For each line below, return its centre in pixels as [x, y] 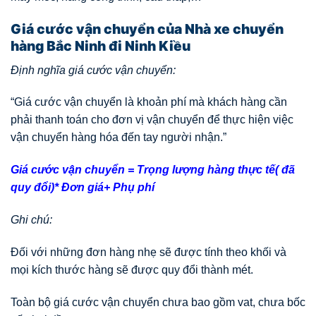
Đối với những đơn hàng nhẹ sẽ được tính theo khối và [148, 252]
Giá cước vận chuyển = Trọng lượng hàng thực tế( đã [153, 170]
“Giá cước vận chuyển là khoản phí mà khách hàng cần [149, 102]
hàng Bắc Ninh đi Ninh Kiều [101, 46]
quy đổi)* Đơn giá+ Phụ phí [83, 188]
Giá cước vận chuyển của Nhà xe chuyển [147, 29]
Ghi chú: [31, 220]
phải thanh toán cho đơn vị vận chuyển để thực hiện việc [152, 120]
